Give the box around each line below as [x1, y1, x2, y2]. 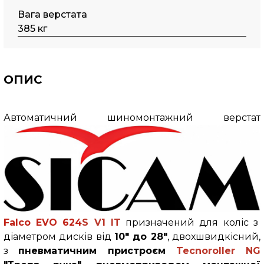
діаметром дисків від [3, 230, 114, 242]
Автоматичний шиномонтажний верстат [3, 112, 261, 123]
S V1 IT [82, 216, 121, 228]
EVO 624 [35, 216, 82, 228]
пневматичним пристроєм [18, 245, 176, 256]
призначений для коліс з [120, 216, 259, 228]
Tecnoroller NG [176, 245, 261, 256]
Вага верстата [18, 9, 88, 20]
